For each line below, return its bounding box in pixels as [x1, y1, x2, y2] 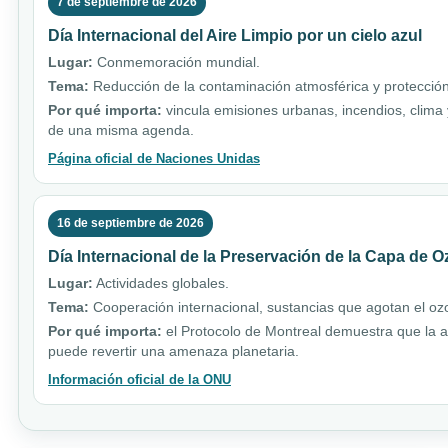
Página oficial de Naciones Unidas [48, 150, 260, 166]
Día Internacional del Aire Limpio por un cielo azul [48, 26, 422, 44]
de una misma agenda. [48, 121, 194, 138]
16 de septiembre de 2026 [57, 215, 204, 230]
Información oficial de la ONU [48, 371, 231, 387]
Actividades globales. [93, 274, 229, 291]
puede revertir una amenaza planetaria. [48, 342, 299, 359]
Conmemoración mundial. [93, 53, 260, 70]
